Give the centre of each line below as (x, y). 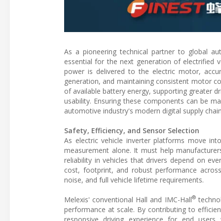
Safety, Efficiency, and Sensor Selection (132, 130)
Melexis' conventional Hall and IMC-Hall (128, 199)
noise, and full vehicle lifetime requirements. (134, 180)
